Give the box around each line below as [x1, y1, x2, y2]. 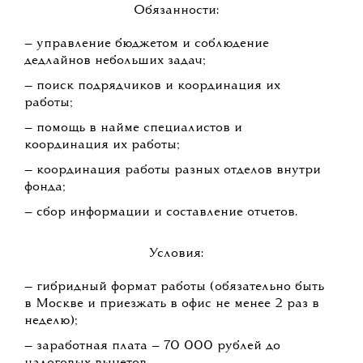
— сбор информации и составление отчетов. [24, 206, 297, 220]
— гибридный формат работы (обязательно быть [24, 280, 324, 294]
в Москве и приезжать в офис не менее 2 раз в [24, 297, 319, 311]
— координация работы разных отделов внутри [24, 164, 321, 177]
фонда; [24, 181, 66, 194]
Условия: [148, 247, 203, 261]
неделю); [24, 314, 78, 328]
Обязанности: [133, 4, 219, 18]
